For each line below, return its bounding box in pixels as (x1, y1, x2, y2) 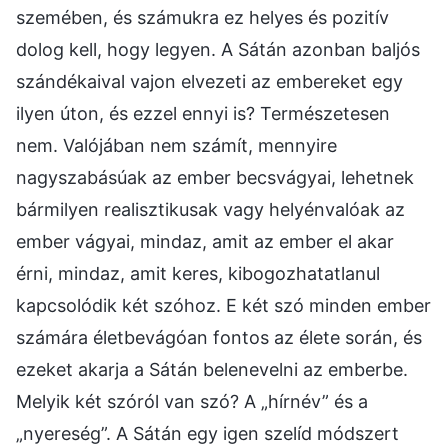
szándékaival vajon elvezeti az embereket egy (16, 71, 403, 93)
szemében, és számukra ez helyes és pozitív (16, 7, 389, 29)
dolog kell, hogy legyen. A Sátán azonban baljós (16, 39, 420, 61)
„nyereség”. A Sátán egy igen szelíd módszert (16, 423, 399, 445)
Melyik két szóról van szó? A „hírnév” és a (16, 391, 368, 413)
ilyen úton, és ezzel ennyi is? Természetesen (16, 103, 390, 125)
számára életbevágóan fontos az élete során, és (16, 327, 422, 349)
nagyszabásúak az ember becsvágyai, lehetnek (16, 167, 414, 189)
